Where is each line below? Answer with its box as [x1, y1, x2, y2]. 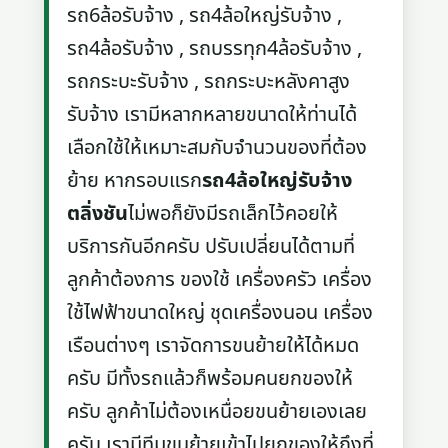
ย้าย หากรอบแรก [67, 165, 203, 196]
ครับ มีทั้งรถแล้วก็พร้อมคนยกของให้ [67, 363, 354, 394]
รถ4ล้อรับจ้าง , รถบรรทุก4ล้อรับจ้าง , [67, 33, 363, 64]
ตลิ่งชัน [67, 198, 129, 229]
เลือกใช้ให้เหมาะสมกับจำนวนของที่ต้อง [67, 132, 368, 163]
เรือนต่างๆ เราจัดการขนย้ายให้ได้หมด [67, 330, 360, 361]
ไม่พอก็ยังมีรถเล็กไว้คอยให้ [128, 198, 339, 229]
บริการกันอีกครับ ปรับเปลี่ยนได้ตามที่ [67, 231, 356, 262]
